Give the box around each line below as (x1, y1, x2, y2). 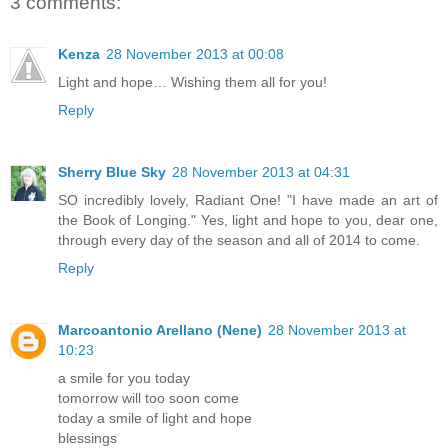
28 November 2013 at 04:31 (172, 164, 350, 181)
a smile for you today (58, 370, 190, 387)
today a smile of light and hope (58, 410, 252, 427)
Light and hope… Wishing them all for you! (58, 74, 327, 91)
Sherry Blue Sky (58, 164, 166, 181)
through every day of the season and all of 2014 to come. (58, 232, 420, 249)
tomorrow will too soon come (58, 390, 239, 407)
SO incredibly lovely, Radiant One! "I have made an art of (58, 192, 438, 209)
